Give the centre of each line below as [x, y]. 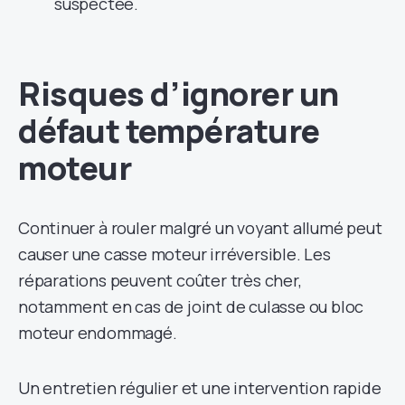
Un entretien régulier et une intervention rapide [200, 387]
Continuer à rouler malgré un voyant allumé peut [200, 227]
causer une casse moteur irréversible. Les [174, 254]
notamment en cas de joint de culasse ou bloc [191, 306]
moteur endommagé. [98, 332]
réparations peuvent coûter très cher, [160, 280]
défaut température [169, 130]
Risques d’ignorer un [179, 93]
